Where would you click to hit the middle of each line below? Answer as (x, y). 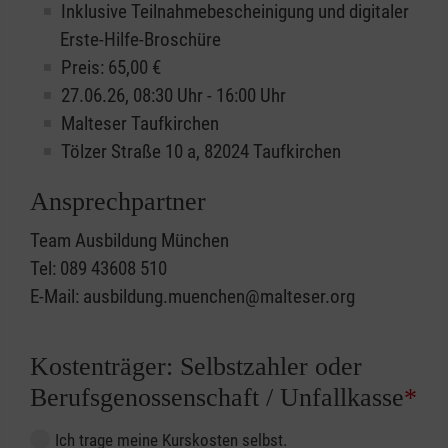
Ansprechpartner (118, 202)
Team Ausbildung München (129, 241)
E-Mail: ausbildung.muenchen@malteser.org (192, 297)
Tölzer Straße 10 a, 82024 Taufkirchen (201, 152)
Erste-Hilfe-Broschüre (140, 40)
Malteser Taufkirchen (140, 124)
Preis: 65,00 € (111, 68)
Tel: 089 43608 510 (98, 269)
